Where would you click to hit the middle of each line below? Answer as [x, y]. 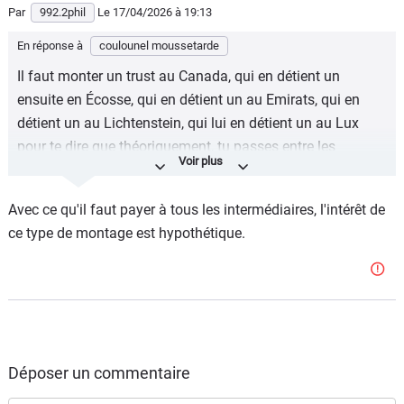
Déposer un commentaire [99, 373]
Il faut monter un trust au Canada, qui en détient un [179, 76]
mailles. [42, 170]
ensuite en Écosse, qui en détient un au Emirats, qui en [188, 100]
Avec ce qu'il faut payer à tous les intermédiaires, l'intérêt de [197, 210]
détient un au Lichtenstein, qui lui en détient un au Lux [188, 123]
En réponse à [51, 46]
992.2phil [63, 12]
